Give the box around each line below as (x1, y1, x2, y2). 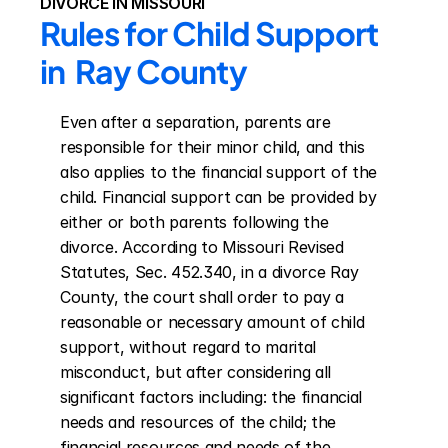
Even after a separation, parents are (60, 112, 331, 132)
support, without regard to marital (60, 337, 317, 357)
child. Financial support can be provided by (60, 187, 377, 207)
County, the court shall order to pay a (60, 287, 344, 307)
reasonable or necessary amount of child (60, 312, 365, 332)
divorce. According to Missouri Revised (60, 237, 344, 257)
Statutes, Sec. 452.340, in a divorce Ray (60, 262, 359, 282)
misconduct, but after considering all (60, 362, 332, 382)
